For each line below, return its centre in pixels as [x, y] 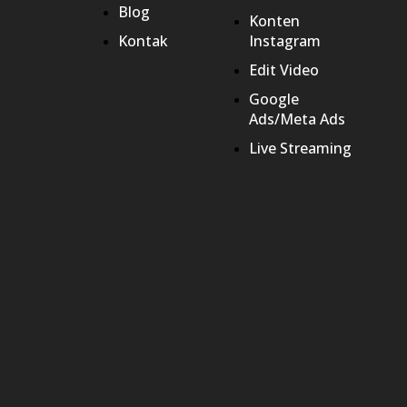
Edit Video [283, 69]
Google [273, 99]
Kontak [144, 40]
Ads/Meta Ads [297, 119]
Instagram [284, 40]
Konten [274, 20]
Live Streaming [300, 148]
